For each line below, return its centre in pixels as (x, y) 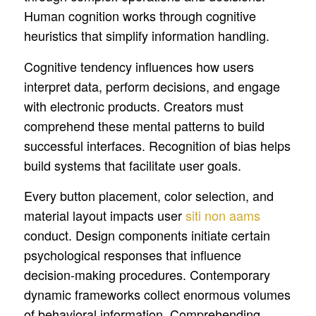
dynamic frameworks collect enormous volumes (157, 294)
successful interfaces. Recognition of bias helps (157, 145)
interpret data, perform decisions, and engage (152, 86)
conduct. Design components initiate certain (147, 235)
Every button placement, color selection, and (148, 195)
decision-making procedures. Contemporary (147, 274)
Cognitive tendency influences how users (139, 66)
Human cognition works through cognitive (140, 16)
